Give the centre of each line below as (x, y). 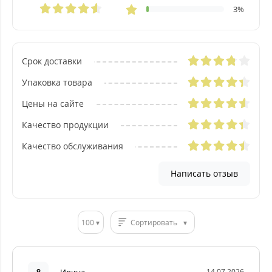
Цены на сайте (53, 104)
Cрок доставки (52, 61)
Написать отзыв (204, 173)
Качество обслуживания (73, 146)
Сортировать (154, 222)
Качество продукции (65, 125)
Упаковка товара (57, 82)
